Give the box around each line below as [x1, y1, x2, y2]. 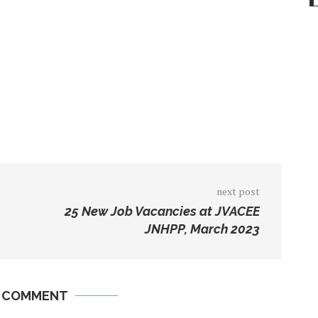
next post [216, 185, 260, 199]
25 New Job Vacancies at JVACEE [64, 204, 260, 219]
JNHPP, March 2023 [144, 221, 260, 237]
